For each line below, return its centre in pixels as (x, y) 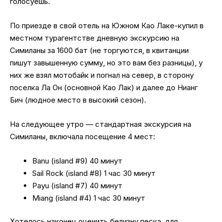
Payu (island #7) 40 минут (77, 185)
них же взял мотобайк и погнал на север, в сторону (102, 75)
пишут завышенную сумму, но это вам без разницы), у (106, 62)
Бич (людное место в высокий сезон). (78, 100)
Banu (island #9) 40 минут (77, 161)
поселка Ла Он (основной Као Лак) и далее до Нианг (104, 87)
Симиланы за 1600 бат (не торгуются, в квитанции (99, 50)
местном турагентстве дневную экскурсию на (95, 38)
